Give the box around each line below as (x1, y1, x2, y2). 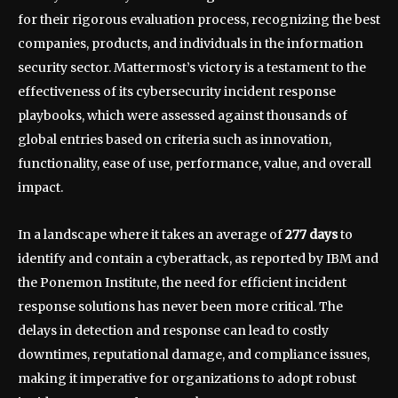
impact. (18, 179, 63, 196)
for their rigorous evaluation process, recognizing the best (18, 12, 380, 28)
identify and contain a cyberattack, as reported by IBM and (18, 251, 378, 267)
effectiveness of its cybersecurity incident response (18, 84, 336, 100)
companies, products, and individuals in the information (18, 36, 363, 52)
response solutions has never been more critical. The (18, 298, 343, 315)
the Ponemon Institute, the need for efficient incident (18, 275, 346, 291)
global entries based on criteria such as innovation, (18, 131, 331, 148)
